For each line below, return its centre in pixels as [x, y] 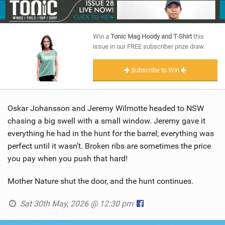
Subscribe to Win [155, 70]
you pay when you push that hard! [68, 159]
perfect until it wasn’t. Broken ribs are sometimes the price [109, 146]
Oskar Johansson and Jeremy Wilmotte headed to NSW [106, 108]
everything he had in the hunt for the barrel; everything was [111, 134]
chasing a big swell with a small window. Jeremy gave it [106, 121]
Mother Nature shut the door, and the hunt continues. [100, 181]
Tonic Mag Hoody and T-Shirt [151, 36]
